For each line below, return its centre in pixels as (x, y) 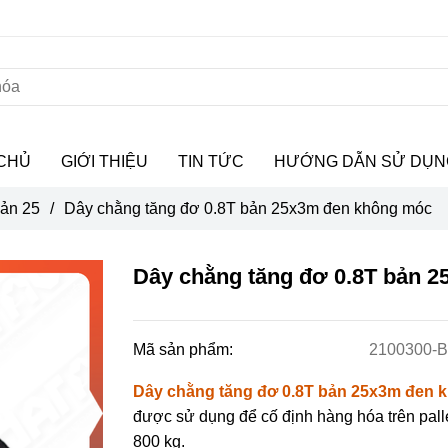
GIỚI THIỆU (104, 161)
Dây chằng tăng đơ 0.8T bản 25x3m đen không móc (248, 208)
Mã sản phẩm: (185, 349)
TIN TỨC (211, 161)
